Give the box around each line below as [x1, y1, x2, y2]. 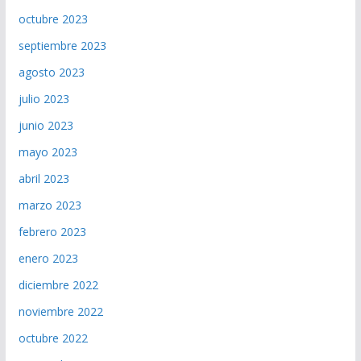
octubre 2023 [18, 11, 88, 27]
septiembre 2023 [18, 38, 106, 54]
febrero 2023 [18, 224, 86, 240]
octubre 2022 [18, 330, 88, 346]
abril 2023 [18, 171, 69, 187]
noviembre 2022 [18, 304, 103, 320]
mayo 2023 [18, 144, 77, 160]
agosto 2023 [18, 64, 85, 81]
